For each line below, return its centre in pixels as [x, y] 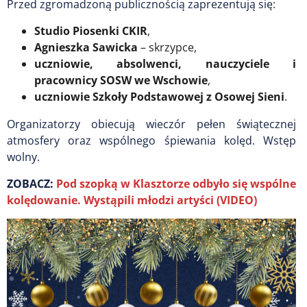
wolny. [23, 157]
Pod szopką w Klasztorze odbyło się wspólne [176, 184]
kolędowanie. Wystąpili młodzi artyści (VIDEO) [132, 200]
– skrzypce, [167, 48]
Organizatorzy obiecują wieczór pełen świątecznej [151, 124]
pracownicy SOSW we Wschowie [121, 81]
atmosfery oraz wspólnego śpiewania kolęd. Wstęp [151, 141]
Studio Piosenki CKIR [91, 31]
